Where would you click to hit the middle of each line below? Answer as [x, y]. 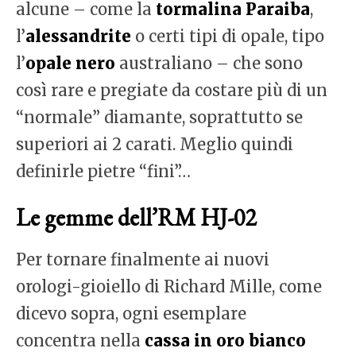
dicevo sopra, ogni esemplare [131, 314]
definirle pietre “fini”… [103, 172]
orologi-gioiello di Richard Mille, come [169, 287]
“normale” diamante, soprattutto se [159, 118]
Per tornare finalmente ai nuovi [143, 260]
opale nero [70, 64]
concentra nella [80, 341]
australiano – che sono [209, 64]
